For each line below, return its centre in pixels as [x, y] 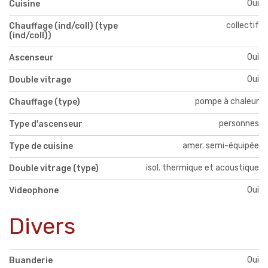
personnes [239, 123]
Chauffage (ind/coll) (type [63, 26]
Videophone [34, 190]
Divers [42, 226]
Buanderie [31, 260]
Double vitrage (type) [54, 168]
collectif [243, 25]
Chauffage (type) [45, 102]
